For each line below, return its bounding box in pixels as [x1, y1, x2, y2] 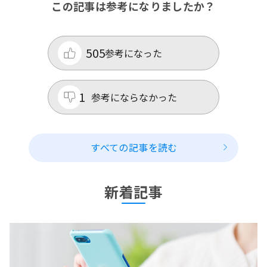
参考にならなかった [91, 90, 177, 105]
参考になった [105, 46, 162, 61]
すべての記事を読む [91, 140, 178, 155]
